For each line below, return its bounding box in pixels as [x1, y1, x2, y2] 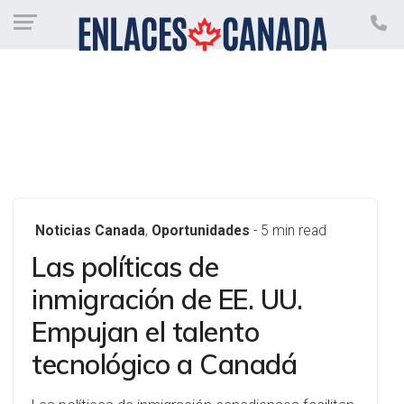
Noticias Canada [35, 223, 145, 239]
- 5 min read [253, 223, 326, 239]
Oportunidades [151, 223, 250, 239]
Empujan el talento [32, 315, 259, 349]
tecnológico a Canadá [32, 347, 297, 381]
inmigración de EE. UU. [32, 282, 302, 317]
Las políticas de [32, 250, 218, 284]
